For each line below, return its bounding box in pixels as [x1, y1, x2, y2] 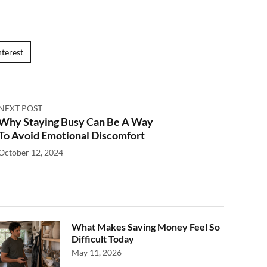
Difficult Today [72, 233, 134, 244]
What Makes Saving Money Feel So [72, 221, 220, 232]
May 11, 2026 [72, 247, 122, 257]
